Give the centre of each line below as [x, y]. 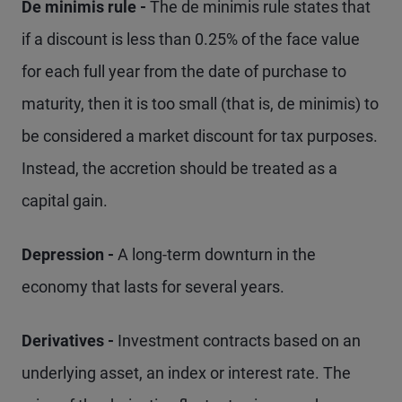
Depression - [70, 254]
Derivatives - [70, 341]
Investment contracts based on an [239, 341]
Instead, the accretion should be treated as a [179, 168]
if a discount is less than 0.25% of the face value [191, 39]
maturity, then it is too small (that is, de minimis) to [200, 104]
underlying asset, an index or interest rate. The [186, 373]
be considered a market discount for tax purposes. [200, 136]
